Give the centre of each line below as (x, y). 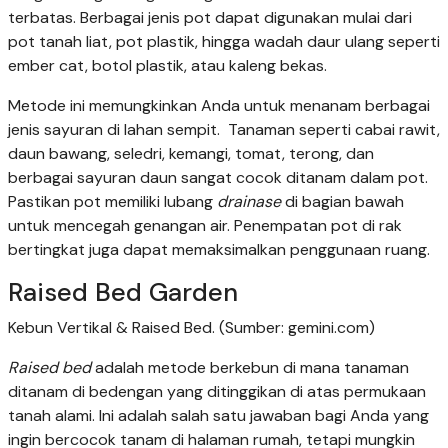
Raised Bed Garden (123, 293)
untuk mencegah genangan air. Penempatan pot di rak (205, 226)
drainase (249, 202)
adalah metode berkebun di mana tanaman (250, 368)
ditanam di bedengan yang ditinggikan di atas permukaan (217, 392)
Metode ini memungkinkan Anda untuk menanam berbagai (219, 106)
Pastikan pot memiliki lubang (112, 202)
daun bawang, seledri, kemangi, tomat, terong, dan (191, 154)
